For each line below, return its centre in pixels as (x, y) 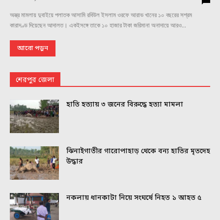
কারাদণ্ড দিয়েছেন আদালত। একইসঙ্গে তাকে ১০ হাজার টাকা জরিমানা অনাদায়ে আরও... (98, 25)
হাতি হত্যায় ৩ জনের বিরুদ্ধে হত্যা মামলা (125, 105)
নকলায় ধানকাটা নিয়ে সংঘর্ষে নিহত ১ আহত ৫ (134, 198)
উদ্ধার (75, 162)
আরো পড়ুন (33, 48)
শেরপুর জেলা (35, 80)
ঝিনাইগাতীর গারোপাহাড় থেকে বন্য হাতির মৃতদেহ (138, 151)
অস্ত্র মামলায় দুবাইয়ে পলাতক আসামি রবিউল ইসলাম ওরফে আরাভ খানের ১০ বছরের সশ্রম (101, 14)
